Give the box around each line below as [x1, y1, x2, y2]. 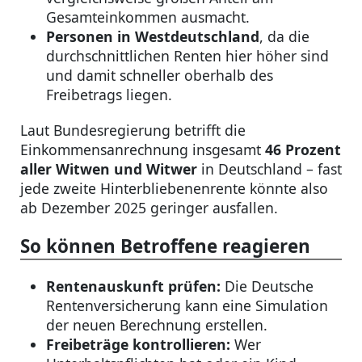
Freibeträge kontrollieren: [46, 335, 230, 355]
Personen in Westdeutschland [46, 27, 259, 47]
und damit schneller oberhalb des [46, 65, 273, 86]
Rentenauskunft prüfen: [46, 276, 221, 297]
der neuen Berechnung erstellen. [46, 315, 267, 335]
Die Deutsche [221, 276, 314, 297]
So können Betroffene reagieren [20, 234, 310, 259]
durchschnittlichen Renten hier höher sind [46, 46, 329, 66]
